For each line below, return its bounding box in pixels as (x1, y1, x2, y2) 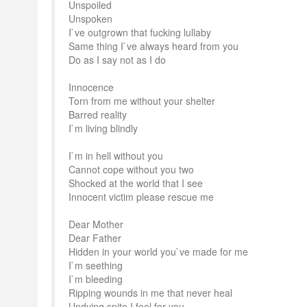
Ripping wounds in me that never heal (69, 286, 232, 299)
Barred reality (69, 108, 127, 121)
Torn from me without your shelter (69, 94, 215, 108)
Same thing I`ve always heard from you (69, 39, 238, 53)
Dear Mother (69, 217, 123, 231)
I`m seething (69, 258, 123, 272)
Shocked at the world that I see (69, 176, 203, 190)
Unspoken (69, 12, 112, 25)
